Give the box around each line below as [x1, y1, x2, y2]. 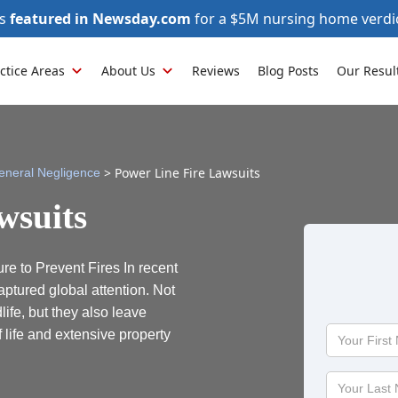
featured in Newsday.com [9, 9, 191, 28]
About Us [101, 62, 155, 79]
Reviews [192, 62, 240, 79]
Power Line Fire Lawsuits [115, 164, 260, 181]
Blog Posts [258, 62, 319, 79]
